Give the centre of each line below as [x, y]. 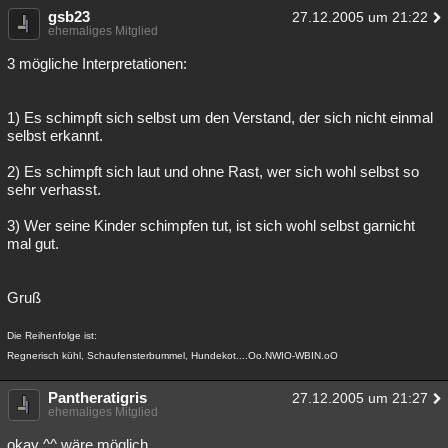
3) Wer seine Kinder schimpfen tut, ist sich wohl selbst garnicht [211, 225]
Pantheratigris [97, 397]
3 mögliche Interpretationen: [97, 63]
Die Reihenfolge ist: [52, 335]
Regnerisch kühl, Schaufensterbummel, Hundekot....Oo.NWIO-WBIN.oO [172, 355]
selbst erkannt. [55, 135]
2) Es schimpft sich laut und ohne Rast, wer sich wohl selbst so [213, 171]
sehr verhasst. [54, 189]
